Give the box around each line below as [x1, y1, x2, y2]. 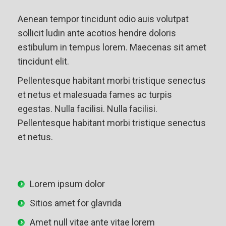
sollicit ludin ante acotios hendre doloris [18, 28, 176, 38]
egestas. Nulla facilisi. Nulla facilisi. [18, 103, 157, 114]
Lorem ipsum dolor [30, 179, 105, 189]
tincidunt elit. [18, 56, 69, 67]
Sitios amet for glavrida [30, 198, 122, 208]
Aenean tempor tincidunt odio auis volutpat [18, 14, 189, 24]
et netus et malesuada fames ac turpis [18, 89, 172, 100]
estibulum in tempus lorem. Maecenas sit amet [18, 42, 206, 52]
